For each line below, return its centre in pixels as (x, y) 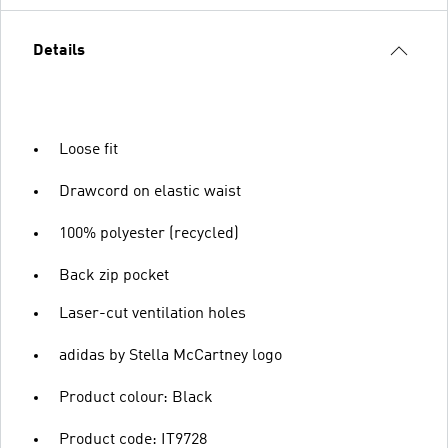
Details (59, 51)
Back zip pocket (114, 276)
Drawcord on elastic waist (150, 192)
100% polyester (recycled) (149, 234)
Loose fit (88, 150)
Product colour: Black (136, 398)
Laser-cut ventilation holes (152, 314)
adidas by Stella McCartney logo (170, 356)
